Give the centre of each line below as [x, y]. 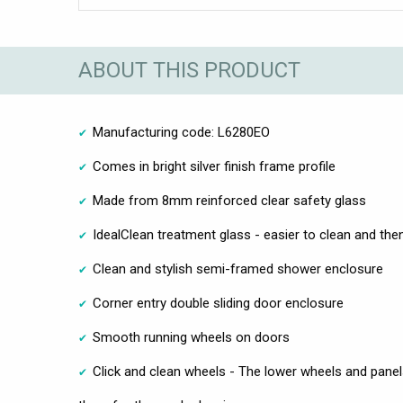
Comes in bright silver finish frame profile [214, 166]
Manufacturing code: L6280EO [181, 132]
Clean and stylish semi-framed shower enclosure [238, 269]
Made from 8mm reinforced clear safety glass [229, 200]
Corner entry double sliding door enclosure [218, 303]
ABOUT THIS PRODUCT [189, 71]
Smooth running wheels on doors [191, 337]
